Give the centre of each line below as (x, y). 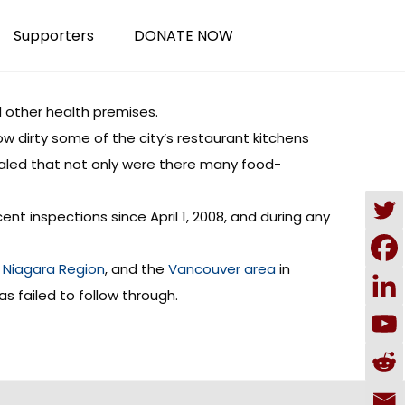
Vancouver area (222, 269)
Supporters (54, 36)
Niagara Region (54, 269)
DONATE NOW (184, 36)
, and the (137, 269)
